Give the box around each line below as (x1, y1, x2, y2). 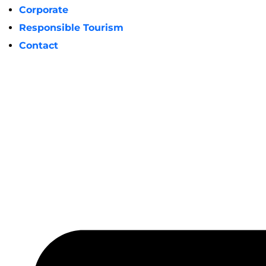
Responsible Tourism (19, 22, 123, 33)
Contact (19, 40, 58, 51)
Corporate (19, 4, 68, 15)
